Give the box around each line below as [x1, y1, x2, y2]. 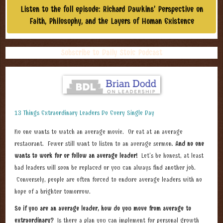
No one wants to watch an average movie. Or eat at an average [14, 128, 183, 136]
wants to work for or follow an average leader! [14, 152, 137, 160]
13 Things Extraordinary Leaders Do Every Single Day [14, 109, 154, 117]
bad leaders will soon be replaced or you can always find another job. [14, 164, 196, 172]
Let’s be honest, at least [137, 152, 204, 160]
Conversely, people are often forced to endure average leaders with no [14, 176, 202, 184]
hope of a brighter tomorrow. [14, 188, 91, 196]
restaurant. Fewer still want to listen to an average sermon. [14, 140, 175, 148]
